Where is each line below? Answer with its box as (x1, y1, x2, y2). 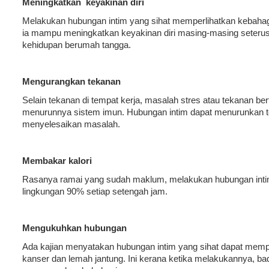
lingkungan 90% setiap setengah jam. (22, 186, 168, 196)
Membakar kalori (22, 156, 92, 166)
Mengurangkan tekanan (22, 76, 121, 86)
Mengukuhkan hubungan (22, 223, 127, 233)
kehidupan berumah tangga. (22, 40, 131, 50)
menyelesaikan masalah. (22, 119, 120, 129)
